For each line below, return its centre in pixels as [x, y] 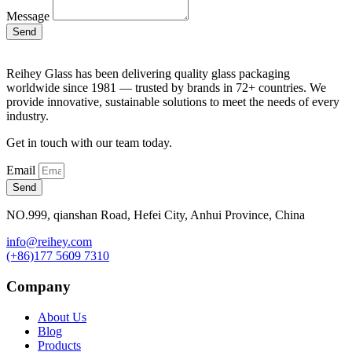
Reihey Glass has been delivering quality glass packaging [148, 74]
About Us [62, 317]
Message [29, 16]
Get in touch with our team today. [89, 143]
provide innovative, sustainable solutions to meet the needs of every [173, 102]
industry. [27, 116]
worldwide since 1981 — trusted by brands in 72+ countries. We [166, 88]
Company [38, 287]
